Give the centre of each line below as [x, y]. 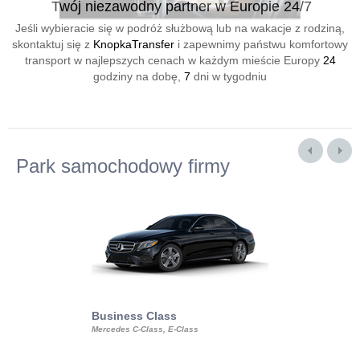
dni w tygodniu [229, 76]
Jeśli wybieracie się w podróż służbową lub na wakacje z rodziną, [180, 28]
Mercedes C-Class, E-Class [145, 329]
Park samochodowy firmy [123, 166]
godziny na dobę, [139, 76]
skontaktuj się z [53, 44]
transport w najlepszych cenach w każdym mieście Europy [174, 60]
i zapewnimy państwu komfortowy [261, 44]
